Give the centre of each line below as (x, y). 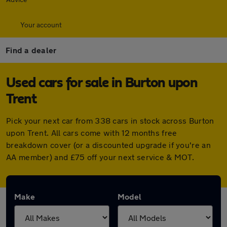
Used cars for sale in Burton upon (102, 83)
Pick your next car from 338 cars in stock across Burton (110, 120)
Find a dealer (31, 50)
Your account (41, 25)
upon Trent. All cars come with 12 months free (92, 133)
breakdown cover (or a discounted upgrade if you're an (108, 145)
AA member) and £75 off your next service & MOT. (100, 157)
